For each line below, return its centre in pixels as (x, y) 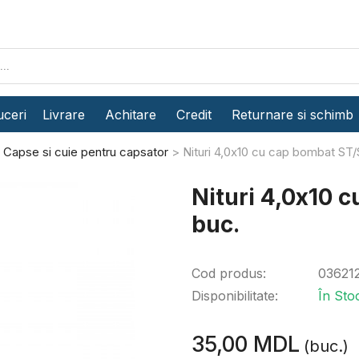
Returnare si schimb (292, 114)
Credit (194, 114)
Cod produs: (229, 273)
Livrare (64, 114)
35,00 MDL (246, 344)
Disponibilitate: (235, 296)
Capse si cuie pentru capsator (86, 152)
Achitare (131, 114)
